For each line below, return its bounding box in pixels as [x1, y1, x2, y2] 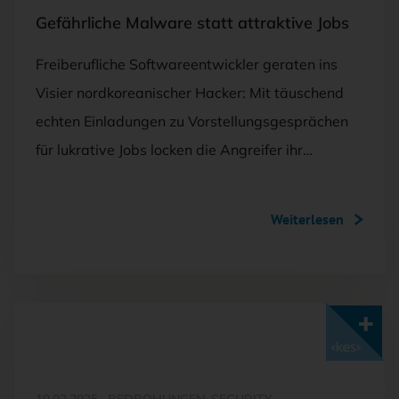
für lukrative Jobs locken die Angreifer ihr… [36, 140, 313, 159]
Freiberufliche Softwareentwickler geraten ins [36, 54, 338, 73]
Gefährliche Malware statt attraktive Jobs [36, 12, 349, 33]
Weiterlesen [271, 209, 344, 228]
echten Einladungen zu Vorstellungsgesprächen [36, 111, 348, 130]
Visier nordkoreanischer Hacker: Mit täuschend [36, 83, 344, 102]
